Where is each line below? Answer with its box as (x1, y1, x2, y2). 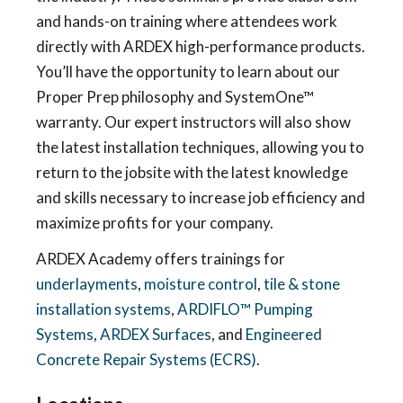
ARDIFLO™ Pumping (177, 300, 313, 318)
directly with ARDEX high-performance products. (36, 37, 365, 56)
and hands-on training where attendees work (36, 12, 337, 31)
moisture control (144, 274, 257, 293)
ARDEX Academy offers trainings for (36, 249, 285, 268)
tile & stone (264, 274, 340, 293)
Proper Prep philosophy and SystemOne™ (36, 87, 314, 106)
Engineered (246, 325, 322, 344)
